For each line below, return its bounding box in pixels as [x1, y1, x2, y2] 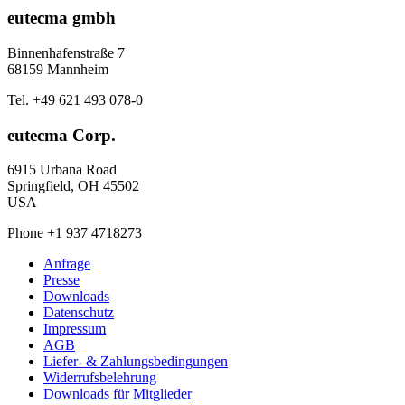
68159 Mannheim [7, 61, 108, 77]
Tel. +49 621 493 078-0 [7, 91, 143, 108]
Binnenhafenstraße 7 [7, 44, 125, 61]
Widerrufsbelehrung [43, 370, 156, 386]
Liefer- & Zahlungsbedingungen [43, 353, 228, 370]
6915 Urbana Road [7, 162, 117, 178]
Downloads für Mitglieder [43, 386, 192, 402]
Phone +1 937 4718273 [7, 225, 142, 241]
